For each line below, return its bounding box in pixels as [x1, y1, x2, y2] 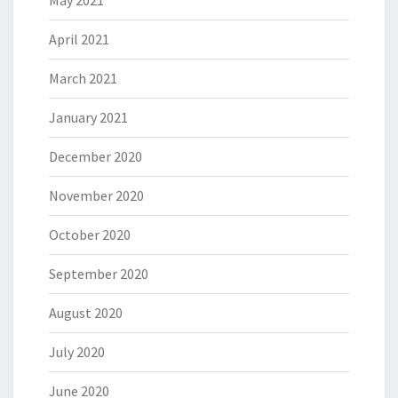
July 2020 [49, 343, 105, 361]
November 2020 [49, 187, 144, 204]
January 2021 [49, 108, 128, 126]
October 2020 [49, 226, 131, 243]
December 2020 [49, 147, 142, 165]
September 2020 [49, 265, 148, 283]
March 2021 [49, 69, 117, 87]
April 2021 [49, 30, 109, 48]
